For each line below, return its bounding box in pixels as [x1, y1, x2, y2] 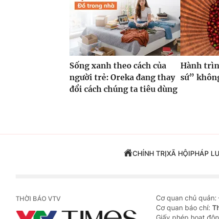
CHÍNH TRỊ [132, 149, 167, 158]
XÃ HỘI [166, 149, 190, 158]
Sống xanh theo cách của [69, 61, 166, 71]
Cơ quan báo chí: [156, 203, 212, 212]
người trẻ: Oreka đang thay [69, 72, 175, 83]
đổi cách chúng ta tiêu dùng [69, 84, 177, 94]
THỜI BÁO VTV [16, 195, 61, 203]
